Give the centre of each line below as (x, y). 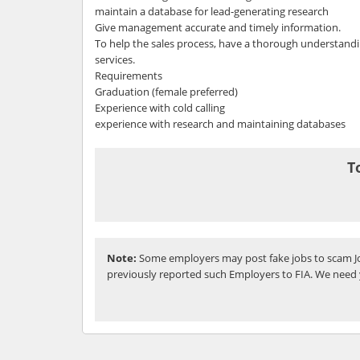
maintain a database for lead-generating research (212, 11)
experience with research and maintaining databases (220, 123)
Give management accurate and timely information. (218, 27)
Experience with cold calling (160, 107)
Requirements (129, 75)
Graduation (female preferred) (166, 91)
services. (115, 59)
